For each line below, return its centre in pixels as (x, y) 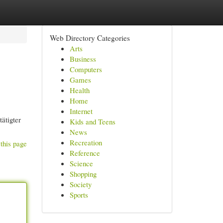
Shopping (83, 174)
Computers (86, 69)
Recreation (86, 142)
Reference (85, 153)
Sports (79, 195)
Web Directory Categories (90, 38)
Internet (81, 111)
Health (79, 90)
